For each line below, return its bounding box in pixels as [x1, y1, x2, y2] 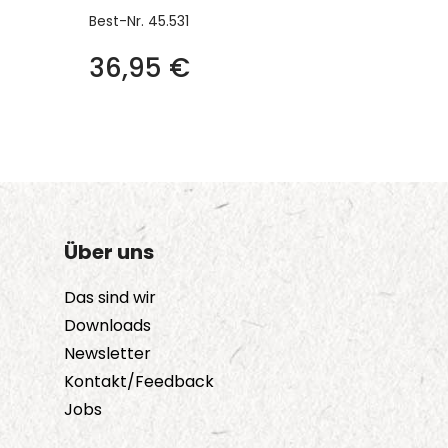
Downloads [64, 314, 151, 338]
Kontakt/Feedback [64, 370, 214, 394]
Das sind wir [64, 286, 156, 310]
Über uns [64, 238, 154, 267]
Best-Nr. [89, 11, 148, 32]
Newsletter [64, 342, 151, 366]
